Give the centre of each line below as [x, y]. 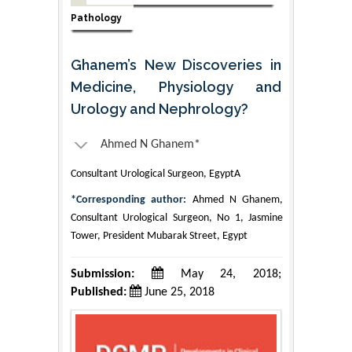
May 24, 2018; [222, 274]
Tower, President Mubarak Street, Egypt [159, 236]
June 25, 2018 [178, 292]
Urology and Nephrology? [159, 108]
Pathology [96, 18]
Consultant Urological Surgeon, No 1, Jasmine [177, 218]
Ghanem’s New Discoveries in [176, 64]
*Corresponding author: [129, 200]
